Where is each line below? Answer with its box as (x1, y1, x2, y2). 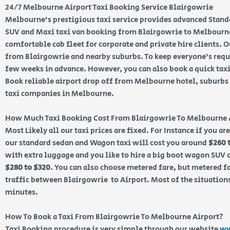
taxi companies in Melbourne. (5, 88, 116, 99)
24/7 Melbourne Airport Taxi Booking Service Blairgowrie (5, 2, 213, 13)
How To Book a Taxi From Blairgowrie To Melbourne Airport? (5, 211, 223, 222)
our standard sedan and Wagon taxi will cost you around (5, 137, 208, 148)
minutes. (5, 186, 38, 198)
